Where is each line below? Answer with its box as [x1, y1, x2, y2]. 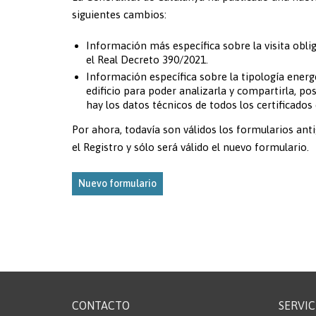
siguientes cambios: [72, 8, 166, 20]
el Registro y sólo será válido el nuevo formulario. [72, 140, 309, 153]
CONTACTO [72, 298, 130, 312]
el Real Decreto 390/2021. [86, 53, 208, 66]
